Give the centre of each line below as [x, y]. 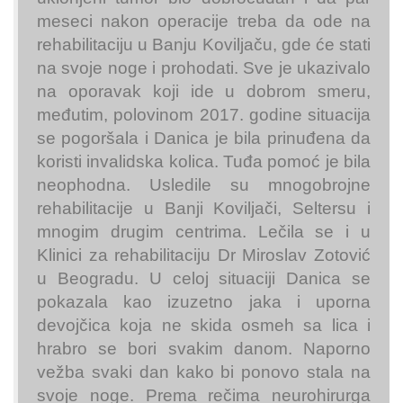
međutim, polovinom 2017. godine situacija [204, 115]
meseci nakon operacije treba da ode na [204, 22]
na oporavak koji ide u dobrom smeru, [204, 92]
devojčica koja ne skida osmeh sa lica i [204, 326]
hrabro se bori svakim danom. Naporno [204, 349]
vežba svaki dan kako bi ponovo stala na [204, 372]
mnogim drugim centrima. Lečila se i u [204, 232]
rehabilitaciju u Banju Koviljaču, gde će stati [204, 45]
